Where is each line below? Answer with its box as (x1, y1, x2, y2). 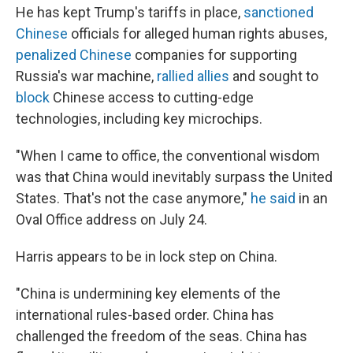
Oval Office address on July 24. (16, 211, 207, 228)
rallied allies (157, 68, 229, 84)
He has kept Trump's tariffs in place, (16, 4, 243, 20)
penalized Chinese (16, 46, 132, 63)
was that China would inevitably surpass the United (16, 169, 333, 185)
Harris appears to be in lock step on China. (16, 248, 277, 265)
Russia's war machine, (16, 68, 157, 84)
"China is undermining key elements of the (16, 285, 281, 302)
